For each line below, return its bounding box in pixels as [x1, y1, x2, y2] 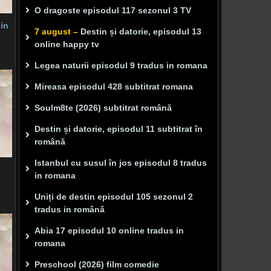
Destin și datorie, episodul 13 [78, 27, 201, 36]
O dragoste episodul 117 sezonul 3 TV [34, 5, 191, 15]
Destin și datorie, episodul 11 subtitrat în [34, 124, 203, 134]
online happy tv [34, 39, 99, 49]
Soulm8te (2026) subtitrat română [34, 103, 172, 113]
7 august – [34, 27, 78, 36]
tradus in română [34, 204, 105, 214]
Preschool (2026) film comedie [34, 260, 159, 269]
